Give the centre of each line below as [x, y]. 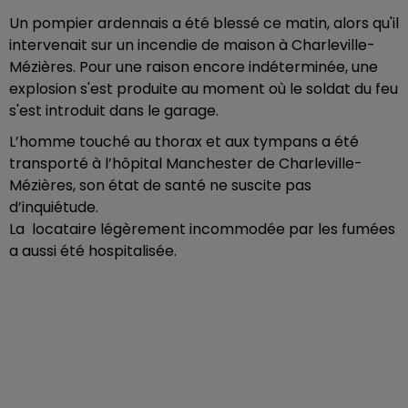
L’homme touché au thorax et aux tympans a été [184, 142]
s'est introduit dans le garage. [114, 111]
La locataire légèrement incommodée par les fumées [202, 229]
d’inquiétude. [54, 207]
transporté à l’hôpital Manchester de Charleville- [186, 163]
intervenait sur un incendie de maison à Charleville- [192, 45]
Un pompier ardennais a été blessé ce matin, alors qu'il [204, 23]
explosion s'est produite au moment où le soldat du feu [204, 89]
